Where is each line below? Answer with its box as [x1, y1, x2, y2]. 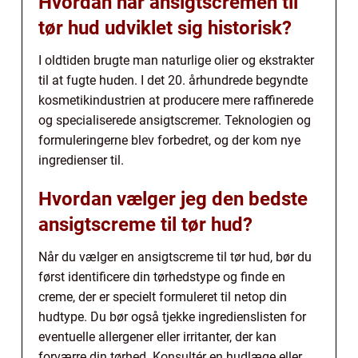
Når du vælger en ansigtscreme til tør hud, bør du [38, 249, 312, 265]
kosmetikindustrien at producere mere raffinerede [38, 93, 313, 109]
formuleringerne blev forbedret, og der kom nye [38, 133, 300, 149]
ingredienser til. [38, 153, 124, 169]
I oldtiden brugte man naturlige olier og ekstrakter [38, 53, 314, 69]
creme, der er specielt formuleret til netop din [38, 289, 287, 305]
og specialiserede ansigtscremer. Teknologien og [38, 113, 311, 129]
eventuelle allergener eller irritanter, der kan [38, 329, 276, 345]
